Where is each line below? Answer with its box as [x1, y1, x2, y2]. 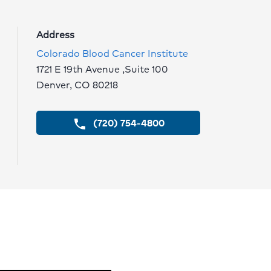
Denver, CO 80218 [36, 77, 119, 92]
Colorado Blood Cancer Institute [36, 45, 189, 60]
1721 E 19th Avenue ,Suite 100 [36, 61, 169, 76]
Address [36, 27, 75, 42]
